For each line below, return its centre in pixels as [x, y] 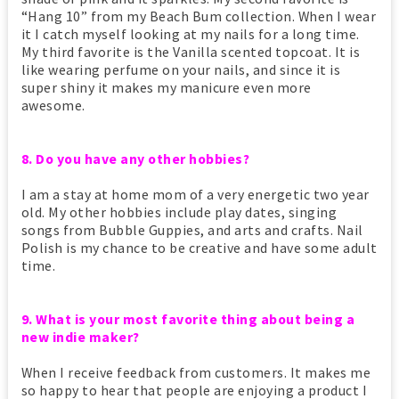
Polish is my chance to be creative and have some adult [199, 248]
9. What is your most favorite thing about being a [188, 319]
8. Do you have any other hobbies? [137, 159]
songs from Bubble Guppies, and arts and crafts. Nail [192, 230]
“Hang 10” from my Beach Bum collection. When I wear [199, 16]
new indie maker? [80, 337]
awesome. [55, 106]
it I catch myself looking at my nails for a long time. [190, 34]
